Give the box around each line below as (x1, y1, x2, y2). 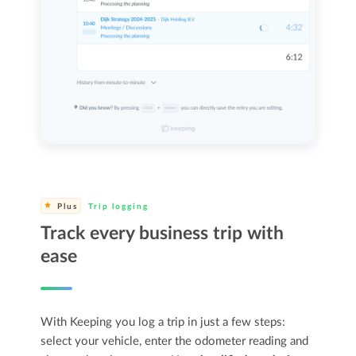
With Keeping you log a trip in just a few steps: (41, 315, 286, 328)
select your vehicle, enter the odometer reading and (41, 335, 309, 347)
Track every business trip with (41, 223, 284, 242)
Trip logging (85, 202, 149, 211)
